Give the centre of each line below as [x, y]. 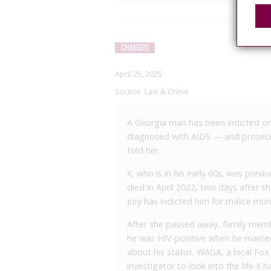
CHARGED [135, 48]
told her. [144, 151]
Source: [130, 92]
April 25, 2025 [139, 74]
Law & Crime [167, 92]
